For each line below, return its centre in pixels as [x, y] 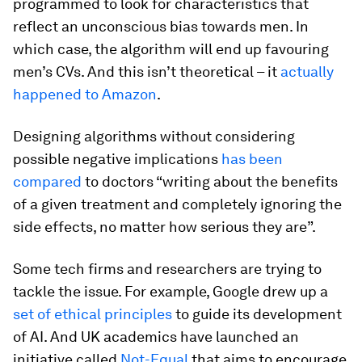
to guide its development [257, 314]
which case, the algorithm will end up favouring [171, 49]
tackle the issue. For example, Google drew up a [170, 291]
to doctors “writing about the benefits [210, 181]
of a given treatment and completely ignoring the [177, 204]
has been [252, 159]
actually [307, 72]
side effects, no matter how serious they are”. [164, 227]
